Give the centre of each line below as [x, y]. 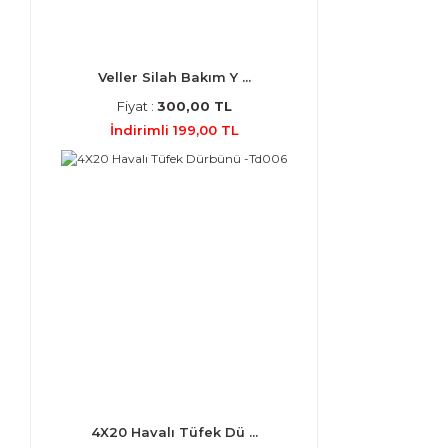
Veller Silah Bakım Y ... [174, 77]
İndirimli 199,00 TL [174, 130]
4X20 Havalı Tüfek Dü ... [174, 432]
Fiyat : [136, 106]
